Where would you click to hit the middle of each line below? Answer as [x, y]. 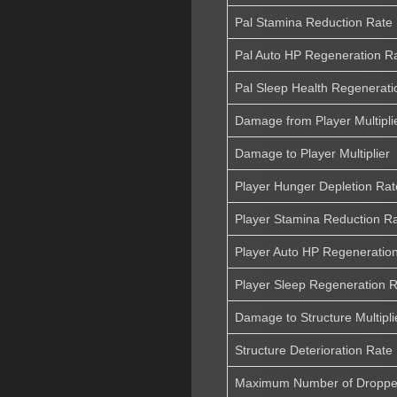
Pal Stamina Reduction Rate [314, 22]
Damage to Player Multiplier [313, 153]
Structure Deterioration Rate [314, 350]
